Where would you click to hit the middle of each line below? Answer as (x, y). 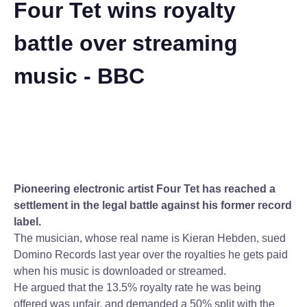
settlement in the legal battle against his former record (153, 205)
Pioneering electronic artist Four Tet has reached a (145, 189)
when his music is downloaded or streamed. (120, 271)
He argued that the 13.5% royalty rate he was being (137, 287)
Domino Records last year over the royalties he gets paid (151, 255)
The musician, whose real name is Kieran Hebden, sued (150, 238)
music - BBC (79, 76)
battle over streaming (126, 43)
